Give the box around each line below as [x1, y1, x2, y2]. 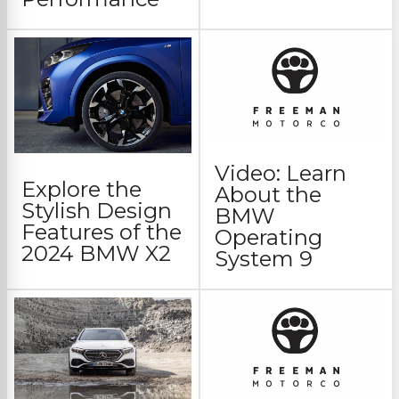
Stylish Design [21, 197, 172, 224]
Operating [215, 224, 322, 250]
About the [215, 181, 322, 208]
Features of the [21, 218, 182, 245]
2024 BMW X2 [21, 240, 182, 266]
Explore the [21, 175, 142, 202]
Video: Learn [215, 159, 346, 186]
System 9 [215, 245, 323, 272]
